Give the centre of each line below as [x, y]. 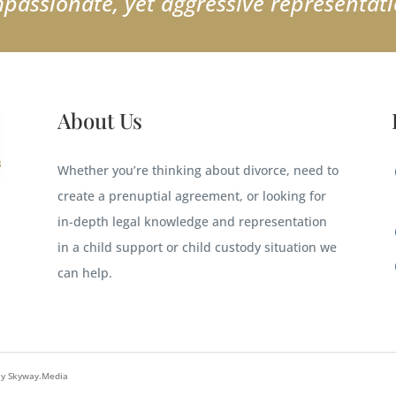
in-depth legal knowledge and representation [192, 221]
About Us [99, 120]
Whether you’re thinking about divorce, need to [198, 170]
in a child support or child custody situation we [197, 247]
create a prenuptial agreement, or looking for [191, 195]
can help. [84, 272]
